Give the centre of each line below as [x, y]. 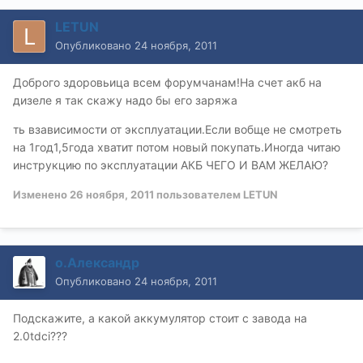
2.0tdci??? [40, 335]
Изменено [41, 194]
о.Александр [97, 262]
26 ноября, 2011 [112, 194]
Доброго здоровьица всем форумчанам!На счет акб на [167, 82]
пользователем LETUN [216, 194]
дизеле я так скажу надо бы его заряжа [125, 100]
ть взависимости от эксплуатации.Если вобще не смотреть [177, 129]
